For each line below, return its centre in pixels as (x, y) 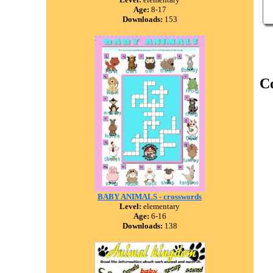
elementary (161, 206)
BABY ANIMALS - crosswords (150, 197)
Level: (130, 206)
